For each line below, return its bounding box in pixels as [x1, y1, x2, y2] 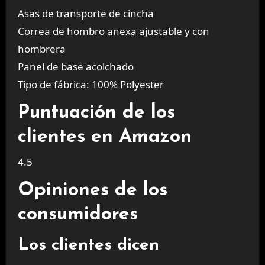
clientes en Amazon [17, 128, 192, 147]
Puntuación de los [17, 104, 175, 123]
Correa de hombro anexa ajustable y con [17, 24, 209, 38]
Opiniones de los [17, 181, 167, 201]
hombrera [17, 42, 66, 56]
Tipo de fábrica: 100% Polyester [17, 77, 164, 92]
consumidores [17, 205, 138, 225]
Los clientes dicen [17, 237, 159, 254]
